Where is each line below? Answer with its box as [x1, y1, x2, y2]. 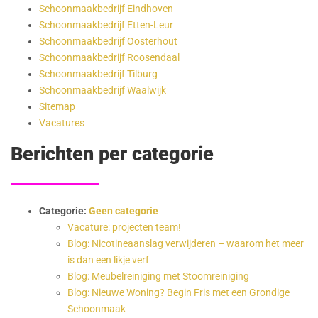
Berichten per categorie [11, 143, 214, 166]
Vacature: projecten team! [67, 221, 181, 234]
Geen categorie [89, 205, 158, 217]
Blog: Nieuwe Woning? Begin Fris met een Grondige [67, 287, 290, 299]
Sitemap [39, 101, 75, 113]
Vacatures [39, 117, 84, 129]
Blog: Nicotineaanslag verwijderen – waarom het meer [67, 238, 304, 250]
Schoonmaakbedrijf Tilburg [39, 68, 158, 80]
